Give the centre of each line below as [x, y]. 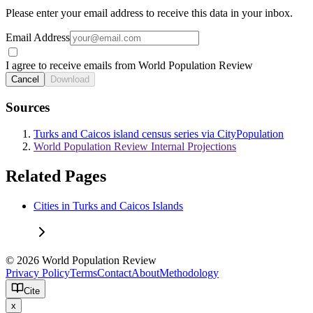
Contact [114, 273]
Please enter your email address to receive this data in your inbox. [149, 13]
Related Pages [56, 176]
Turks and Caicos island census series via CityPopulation [159, 134]
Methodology [189, 273]
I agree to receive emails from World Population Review [129, 65]
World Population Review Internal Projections [135, 147]
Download [70, 79]
